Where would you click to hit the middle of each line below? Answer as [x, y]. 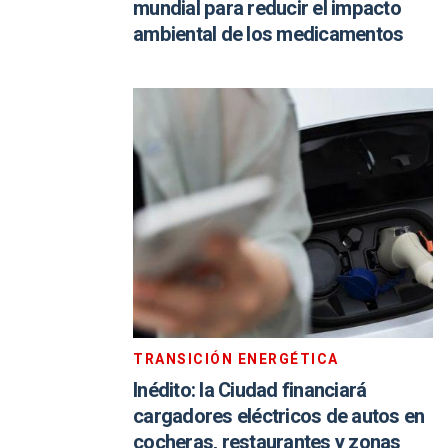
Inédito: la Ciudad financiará [250, 390]
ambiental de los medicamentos [268, 34]
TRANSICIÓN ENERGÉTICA [236, 359]
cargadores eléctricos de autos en [279, 416]
